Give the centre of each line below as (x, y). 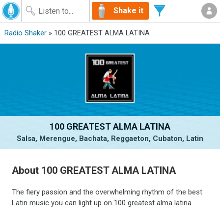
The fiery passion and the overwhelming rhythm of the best (107, 192)
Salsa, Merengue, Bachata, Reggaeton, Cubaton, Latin (110, 138)
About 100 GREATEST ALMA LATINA (94, 170)
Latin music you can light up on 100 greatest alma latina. (103, 203)
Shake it (128, 11)
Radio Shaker (25, 33)
